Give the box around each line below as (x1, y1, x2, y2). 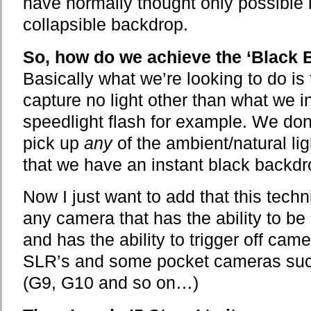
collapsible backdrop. (23, 15, 188, 35)
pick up (23, 133, 84, 153)
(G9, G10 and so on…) (23, 274, 199, 293)
